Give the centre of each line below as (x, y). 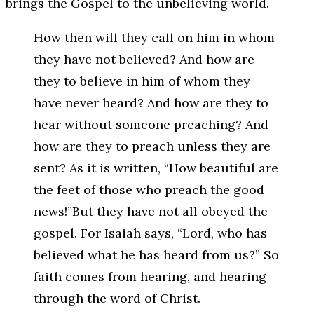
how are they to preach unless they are (152, 146)
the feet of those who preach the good (149, 189)
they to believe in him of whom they (142, 81)
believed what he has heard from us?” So (156, 254)
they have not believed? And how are (144, 59)
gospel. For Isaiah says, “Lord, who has (150, 233)
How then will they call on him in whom (154, 37)
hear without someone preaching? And (151, 124)
